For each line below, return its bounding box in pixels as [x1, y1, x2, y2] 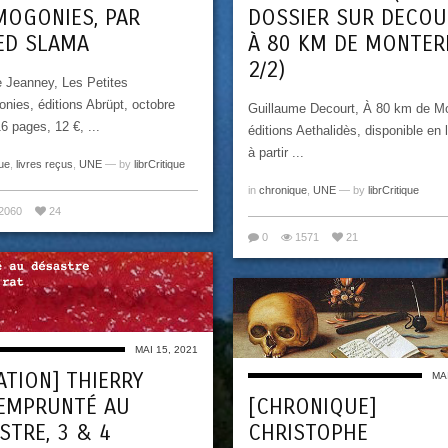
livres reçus [16, 157, 73, 170]
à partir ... [248, 144, 304, 160]
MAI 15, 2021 [135, 344, 198, 356]
